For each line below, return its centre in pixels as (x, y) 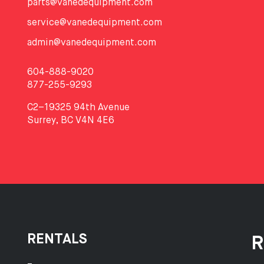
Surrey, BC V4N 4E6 (71, 121)
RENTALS (57, 239)
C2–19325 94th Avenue (78, 108)
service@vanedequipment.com (95, 23)
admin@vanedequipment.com (92, 43)
